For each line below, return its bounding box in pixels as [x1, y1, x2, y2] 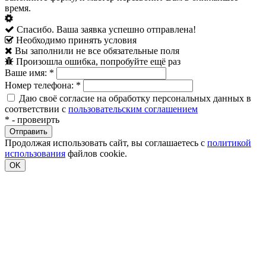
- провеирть [12, 114, 59, 125]
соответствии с [5, 103, 68, 114]
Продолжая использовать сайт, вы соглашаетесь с [5, 137, 207, 148]
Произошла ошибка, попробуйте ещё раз [16, 56, 180, 66]
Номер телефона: [5, 80, 74, 90]
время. [5, 2, 31, 13]
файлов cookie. [65, 148, 127, 159]
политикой [207, 137, 251, 148]
